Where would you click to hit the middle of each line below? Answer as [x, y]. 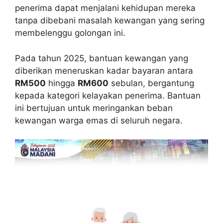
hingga [62, 83]
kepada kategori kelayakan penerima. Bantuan [108, 95]
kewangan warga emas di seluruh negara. [99, 120]
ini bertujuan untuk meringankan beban [94, 108]
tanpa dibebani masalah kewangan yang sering [110, 21]
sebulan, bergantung [151, 83]
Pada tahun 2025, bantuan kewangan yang [102, 58]
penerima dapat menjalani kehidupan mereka [105, 8]
